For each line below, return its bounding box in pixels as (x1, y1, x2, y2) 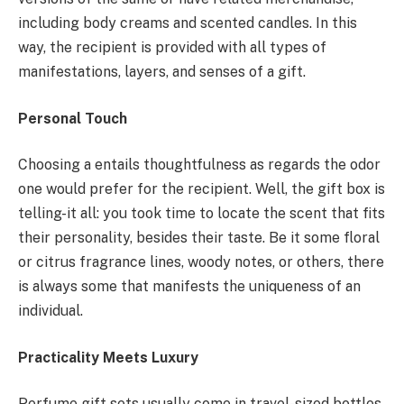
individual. (18, 302, 83, 320)
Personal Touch (18, 109, 127, 127)
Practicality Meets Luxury (18, 348, 198, 366)
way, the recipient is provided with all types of (18, 38, 326, 56)
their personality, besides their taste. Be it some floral (18, 229, 380, 247)
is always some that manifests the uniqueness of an (18, 278, 361, 296)
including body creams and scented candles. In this (18, 14, 357, 32)
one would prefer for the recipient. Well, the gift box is (18, 180, 385, 198)
